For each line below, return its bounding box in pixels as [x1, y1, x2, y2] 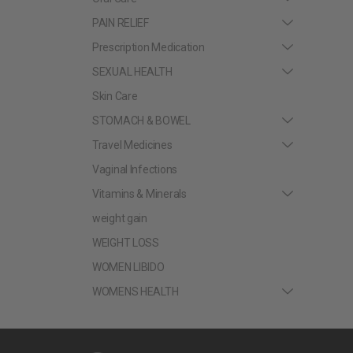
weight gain [92, 211, 147, 225]
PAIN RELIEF [92, 16, 149, 29]
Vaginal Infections [92, 162, 177, 176]
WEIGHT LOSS [92, 236, 159, 249]
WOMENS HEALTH [92, 284, 179, 298]
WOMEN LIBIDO [92, 260, 165, 273]
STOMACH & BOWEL [92, 113, 191, 127]
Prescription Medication [92, 40, 205, 54]
